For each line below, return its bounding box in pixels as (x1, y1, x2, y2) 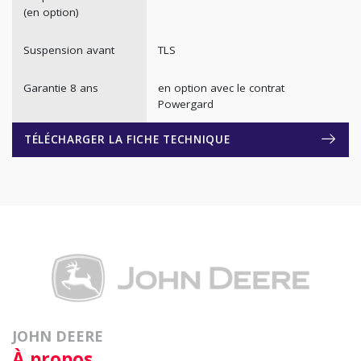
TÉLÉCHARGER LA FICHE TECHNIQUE (24, 132, 230, 147)
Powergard (157, 96, 214, 111)
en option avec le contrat (157, 80, 284, 95)
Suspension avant (23, 42, 114, 57)
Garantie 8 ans (23, 80, 98, 95)
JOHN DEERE (12, 326, 103, 346)
